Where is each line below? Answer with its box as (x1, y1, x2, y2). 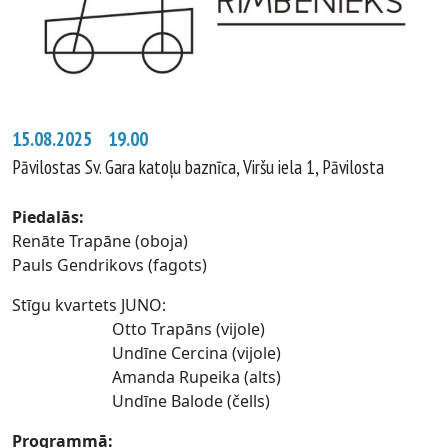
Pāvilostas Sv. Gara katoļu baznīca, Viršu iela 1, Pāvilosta (12, 153, 384, 179)
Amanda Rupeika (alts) (12, 365, 281, 388)
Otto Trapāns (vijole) (12, 317, 265, 340)
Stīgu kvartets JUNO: (12, 293, 166, 316)
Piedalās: (12, 205, 84, 228)
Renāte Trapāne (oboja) (12, 229, 188, 252)
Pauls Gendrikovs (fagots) (12, 253, 207, 276)
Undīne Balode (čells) (12, 389, 270, 412)
